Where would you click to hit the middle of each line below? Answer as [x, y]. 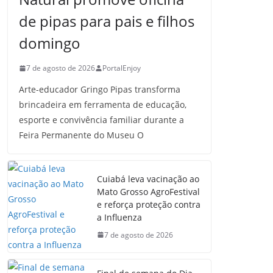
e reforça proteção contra [149, 204]
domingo [50, 43]
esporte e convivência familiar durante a [101, 120]
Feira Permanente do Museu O [81, 135]
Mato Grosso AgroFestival [148, 191]
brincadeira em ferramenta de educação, [103, 105]
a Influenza [119, 217]
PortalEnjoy [122, 68]
